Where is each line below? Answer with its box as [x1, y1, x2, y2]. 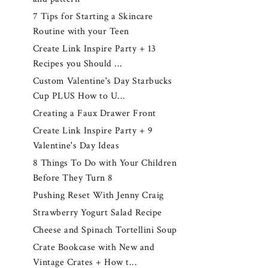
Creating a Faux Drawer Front [32, 107, 156, 120]
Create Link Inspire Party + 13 [32, 42, 156, 55]
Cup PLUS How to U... [32, 90, 126, 102]
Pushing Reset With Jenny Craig [32, 189, 164, 202]
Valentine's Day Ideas [32, 139, 120, 153]
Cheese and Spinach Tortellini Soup [32, 224, 177, 237]
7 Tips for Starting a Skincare [32, 10, 153, 23]
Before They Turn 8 [32, 172, 113, 185]
